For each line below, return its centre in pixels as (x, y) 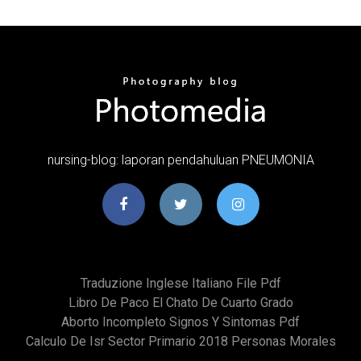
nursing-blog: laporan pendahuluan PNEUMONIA (180, 160)
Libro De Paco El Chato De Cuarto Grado (180, 302)
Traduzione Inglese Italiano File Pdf (180, 283)
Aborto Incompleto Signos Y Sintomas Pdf (180, 322)
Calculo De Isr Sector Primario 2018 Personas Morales (180, 341)
